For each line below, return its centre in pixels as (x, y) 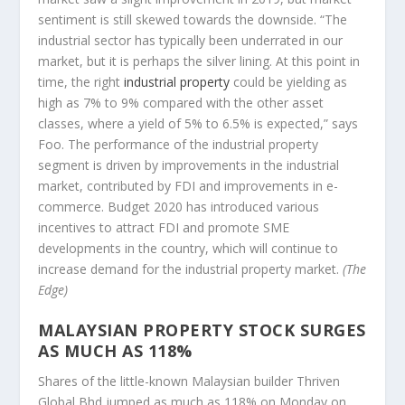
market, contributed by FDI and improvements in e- (188, 185)
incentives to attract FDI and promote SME (164, 227)
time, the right (81, 81)
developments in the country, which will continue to (188, 248)
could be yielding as (289, 81)
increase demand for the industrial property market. (191, 268)
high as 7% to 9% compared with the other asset (181, 102)
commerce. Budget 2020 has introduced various (179, 206)
